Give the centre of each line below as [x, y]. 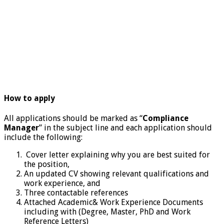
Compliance [165, 118]
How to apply [29, 98]
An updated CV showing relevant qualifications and [116, 174]
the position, [47, 164]
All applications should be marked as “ [73, 118]
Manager [21, 128]
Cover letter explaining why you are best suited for [117, 155]
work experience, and [62, 183]
